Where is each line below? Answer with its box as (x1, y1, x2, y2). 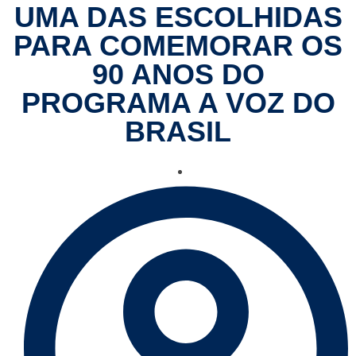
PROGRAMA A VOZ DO (21, 87, 335, 120)
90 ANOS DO (91, 58, 265, 91)
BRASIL (125, 115, 231, 149)
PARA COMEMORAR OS (14, 29, 342, 63)
